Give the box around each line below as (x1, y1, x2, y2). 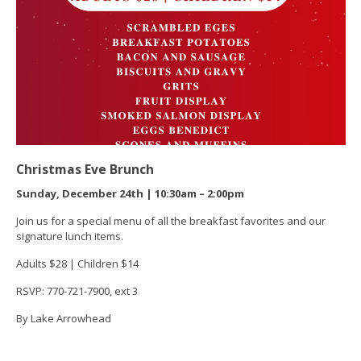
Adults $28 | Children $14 (15, 255, 139, 271)
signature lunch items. (15, 228, 126, 243)
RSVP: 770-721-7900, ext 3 (15, 283, 138, 298)
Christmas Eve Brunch (15, 160, 154, 178)
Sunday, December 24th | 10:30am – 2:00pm (15, 185, 244, 201)
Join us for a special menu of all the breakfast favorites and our (15, 213, 326, 228)
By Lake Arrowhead (15, 310, 111, 326)
